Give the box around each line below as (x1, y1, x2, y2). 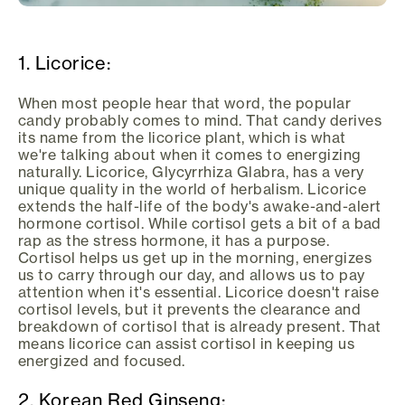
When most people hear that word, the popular (18, 93, 352, 112)
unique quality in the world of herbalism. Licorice (18, 179, 367, 198)
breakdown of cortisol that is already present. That (18, 316, 381, 335)
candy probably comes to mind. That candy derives (18, 110, 382, 129)
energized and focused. (18, 351, 185, 370)
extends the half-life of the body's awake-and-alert (18, 196, 381, 215)
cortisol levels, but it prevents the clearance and (18, 299, 362, 318)
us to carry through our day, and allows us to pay (18, 265, 365, 284)
